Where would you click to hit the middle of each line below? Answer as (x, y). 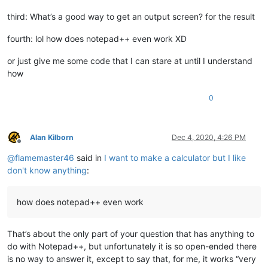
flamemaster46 (45, 157)
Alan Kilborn (52, 137)
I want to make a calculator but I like (175, 157)
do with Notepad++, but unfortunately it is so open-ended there (132, 246)
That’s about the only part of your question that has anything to (131, 233)
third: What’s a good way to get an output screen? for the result (131, 16)
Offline (30, 146)
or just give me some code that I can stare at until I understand (130, 60)
